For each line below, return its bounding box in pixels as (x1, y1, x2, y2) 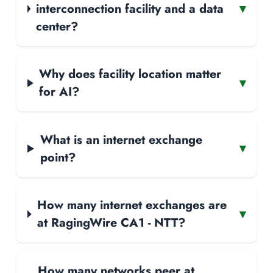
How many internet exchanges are (37, 196, 227, 214)
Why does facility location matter (39, 65, 222, 83)
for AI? (39, 83, 80, 101)
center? (36, 17, 79, 35)
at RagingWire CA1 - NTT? (37, 214, 185, 232)
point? (40, 148, 76, 166)
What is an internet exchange (40, 130, 202, 148)
